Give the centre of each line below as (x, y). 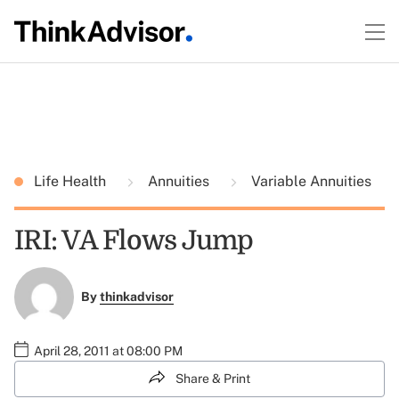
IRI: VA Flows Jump (134, 240)
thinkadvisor (136, 297)
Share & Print (213, 378)
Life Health (72, 181)
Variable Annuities (309, 181)
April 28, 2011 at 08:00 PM (108, 350)
